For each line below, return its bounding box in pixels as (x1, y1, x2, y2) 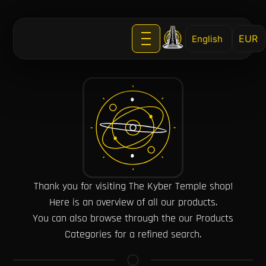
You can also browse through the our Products (33, 211, 233, 225)
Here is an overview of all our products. (49, 195, 217, 209)
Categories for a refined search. (65, 227, 201, 241)
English (192, 33, 223, 45)
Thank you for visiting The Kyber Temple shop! (33, 179, 233, 193)
